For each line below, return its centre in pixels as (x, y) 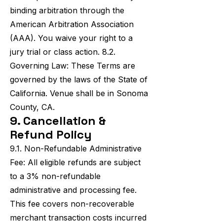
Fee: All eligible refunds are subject (75, 162)
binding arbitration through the (67, 10)
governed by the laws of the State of (79, 79)
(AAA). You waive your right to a (71, 38)
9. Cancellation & (58, 121)
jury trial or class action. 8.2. (63, 52)
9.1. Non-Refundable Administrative (76, 148)
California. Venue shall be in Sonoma (79, 93)
